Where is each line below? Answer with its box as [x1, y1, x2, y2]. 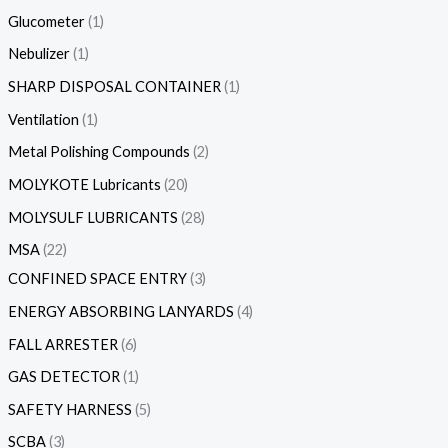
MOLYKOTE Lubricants [7, 176, 161, 193]
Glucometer [7, 12, 85, 30]
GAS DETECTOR [7, 368, 120, 386]
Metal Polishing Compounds [7, 143, 190, 161]
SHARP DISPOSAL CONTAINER [7, 78, 221, 96]
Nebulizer [7, 45, 70, 63]
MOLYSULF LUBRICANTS [7, 208, 178, 226]
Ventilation [7, 110, 79, 128]
